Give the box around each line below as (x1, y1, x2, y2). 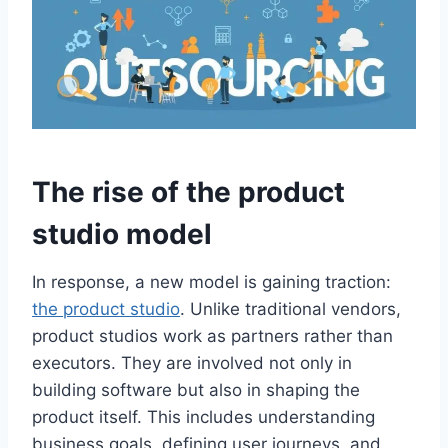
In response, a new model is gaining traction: (32, 271, 391, 292)
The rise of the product (32, 174, 345, 209)
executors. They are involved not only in (32, 352, 352, 373)
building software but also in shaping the (32, 379, 360, 400)
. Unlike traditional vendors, (180, 298, 401, 319)
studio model (32, 216, 212, 251)
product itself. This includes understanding (32, 406, 375, 427)
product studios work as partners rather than (32, 325, 393, 346)
